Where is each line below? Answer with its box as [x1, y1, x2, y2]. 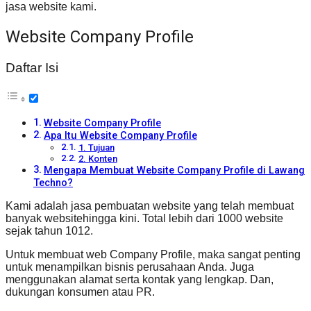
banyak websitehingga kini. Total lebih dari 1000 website [6, 212, 283, 225]
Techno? [33, 177, 73, 190]
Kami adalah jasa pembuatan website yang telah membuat [6, 200, 294, 212]
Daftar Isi [6, 60, 58, 76]
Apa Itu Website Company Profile [43, 130, 197, 142]
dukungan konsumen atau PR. [6, 286, 155, 299]
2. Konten [78, 153, 117, 165]
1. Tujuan [78, 142, 115, 153]
